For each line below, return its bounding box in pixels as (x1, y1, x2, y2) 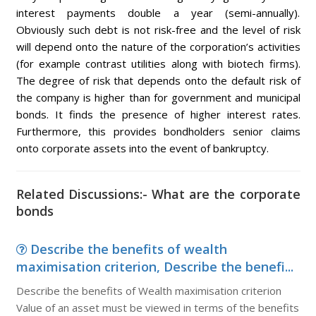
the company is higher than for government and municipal (16, 90, 300, 104)
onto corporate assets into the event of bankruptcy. (16, 141, 269, 155)
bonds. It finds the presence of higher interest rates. (16, 107, 300, 121)
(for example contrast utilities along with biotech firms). (16, 56, 300, 71)
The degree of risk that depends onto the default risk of (16, 73, 300, 87)
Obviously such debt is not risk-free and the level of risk (16, 23, 300, 37)
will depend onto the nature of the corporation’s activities (16, 39, 300, 54)
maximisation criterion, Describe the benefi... (16, 258, 293, 275)
